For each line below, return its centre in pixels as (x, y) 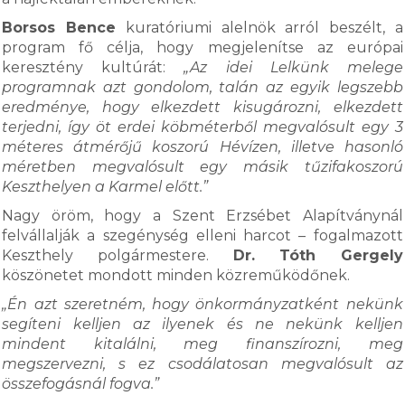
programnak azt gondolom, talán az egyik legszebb (202, 87)
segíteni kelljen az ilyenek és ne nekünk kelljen (202, 324)
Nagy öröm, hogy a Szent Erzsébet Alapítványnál (202, 216)
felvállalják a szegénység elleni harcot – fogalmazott (202, 235)
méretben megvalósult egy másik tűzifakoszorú (202, 167)
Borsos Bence (59, 28)
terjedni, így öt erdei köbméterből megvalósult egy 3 (202, 127)
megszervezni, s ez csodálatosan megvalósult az (202, 364)
